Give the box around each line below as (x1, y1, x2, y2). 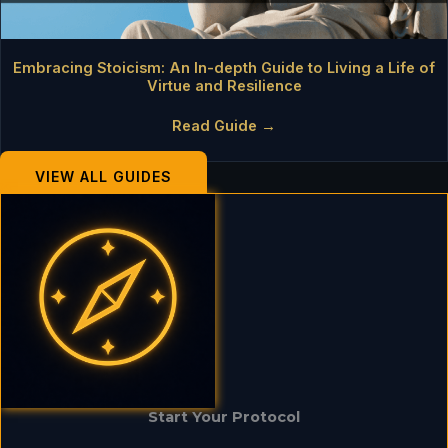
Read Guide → (172, 116, 276, 135)
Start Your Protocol (148, 408, 300, 427)
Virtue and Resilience (146, 76, 302, 95)
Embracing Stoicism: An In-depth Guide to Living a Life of (13, 58, 435, 77)
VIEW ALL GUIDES (35, 168, 172, 186)
